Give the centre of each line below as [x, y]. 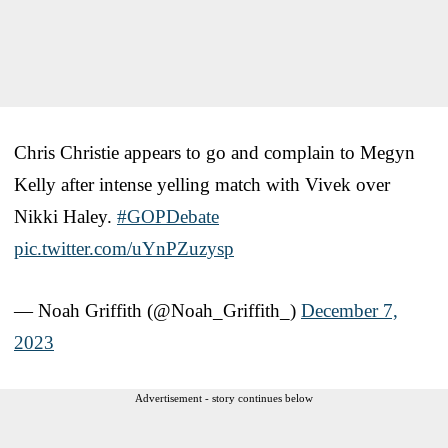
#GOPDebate [168, 216]
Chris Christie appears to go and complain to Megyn [214, 152]
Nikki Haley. [65, 216]
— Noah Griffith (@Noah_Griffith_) [157, 310]
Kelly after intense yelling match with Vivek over [202, 184]
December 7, [349, 310]
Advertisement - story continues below [224, 397]
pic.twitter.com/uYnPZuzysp [124, 248]
